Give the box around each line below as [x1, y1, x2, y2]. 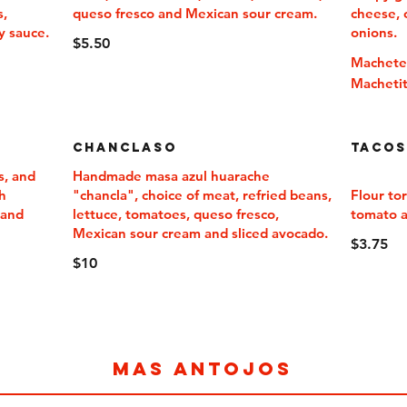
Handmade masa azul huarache [72, 167, 270, 184]
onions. [351, 24, 398, 41]
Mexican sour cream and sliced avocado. [72, 224, 328, 242]
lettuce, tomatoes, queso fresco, [72, 205, 279, 223]
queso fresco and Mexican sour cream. [72, 5, 317, 22]
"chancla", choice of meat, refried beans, [72, 186, 332, 203]
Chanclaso [72, 140, 177, 155]
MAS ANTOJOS [113, 357, 293, 380]
